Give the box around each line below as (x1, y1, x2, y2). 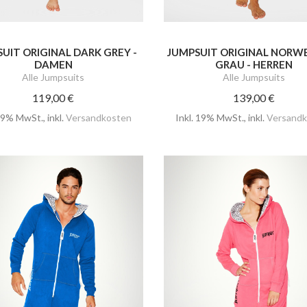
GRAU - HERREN (214, 58, 293, 71)
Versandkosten (66, 111, 132, 123)
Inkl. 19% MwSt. (175, 111, 244, 123)
